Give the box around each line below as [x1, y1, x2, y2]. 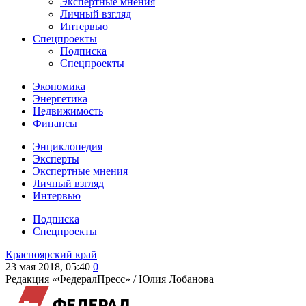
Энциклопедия [33, 141, 102, 152]
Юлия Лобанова [139, 273, 214, 285]
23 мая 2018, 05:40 [5, 261, 90, 273]
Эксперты [33, 153, 79, 165]
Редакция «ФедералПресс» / [5, 273, 139, 285]
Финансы [33, 117, 77, 129]
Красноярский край [5, 249, 97, 260]
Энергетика [33, 93, 87, 105]
